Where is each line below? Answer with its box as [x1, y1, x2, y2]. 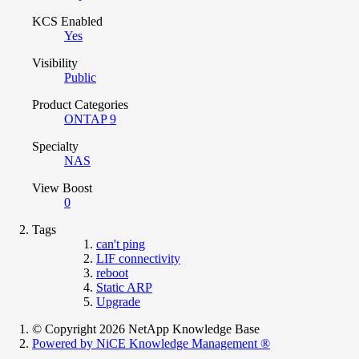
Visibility [32, 55, 78, 70]
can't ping [96, 236, 145, 251]
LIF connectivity [96, 251, 180, 265]
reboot [96, 265, 128, 280]
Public [64, 70, 96, 84]
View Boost [32, 180, 92, 195]
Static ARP [96, 280, 152, 294]
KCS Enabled [32, 14, 103, 28]
